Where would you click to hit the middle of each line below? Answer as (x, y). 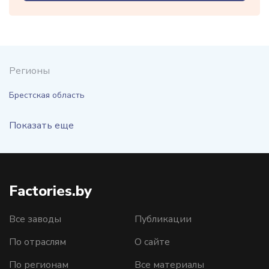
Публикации (163, 219)
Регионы (29, 71)
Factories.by (50, 191)
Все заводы (35, 219)
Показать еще (41, 125)
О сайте (152, 242)
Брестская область (47, 95)
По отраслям (38, 242)
